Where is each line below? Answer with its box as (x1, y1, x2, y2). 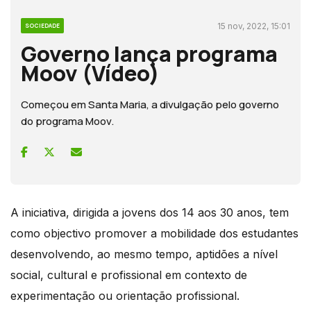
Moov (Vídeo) (21, 58, 160, 87)
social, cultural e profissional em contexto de (10, 267, 247, 282)
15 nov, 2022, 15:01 (217, 20, 290, 31)
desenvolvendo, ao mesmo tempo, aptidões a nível (10, 246, 278, 261)
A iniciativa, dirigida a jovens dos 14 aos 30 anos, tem (10, 205, 289, 219)
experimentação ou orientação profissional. (10, 288, 239, 303)
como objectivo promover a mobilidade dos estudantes (10, 226, 299, 240)
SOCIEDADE (25, 21, 60, 29)
